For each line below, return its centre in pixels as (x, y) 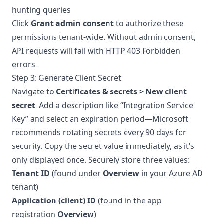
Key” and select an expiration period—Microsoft (100, 119)
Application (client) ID (54, 200)
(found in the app (129, 200)
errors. (24, 64)
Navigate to (34, 91)
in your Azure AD (171, 173)
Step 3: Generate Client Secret (66, 78)
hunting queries (41, 10)
